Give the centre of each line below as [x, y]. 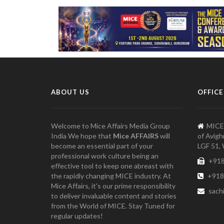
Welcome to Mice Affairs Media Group [110, 125]
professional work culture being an [105, 155]
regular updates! [77, 215]
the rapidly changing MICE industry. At [111, 175]
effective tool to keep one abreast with [112, 165]
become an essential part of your [102, 145]
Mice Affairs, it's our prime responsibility [113, 185]
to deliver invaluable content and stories [114, 195]
